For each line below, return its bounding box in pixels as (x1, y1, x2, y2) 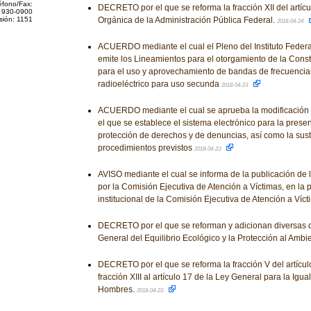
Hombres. (97, 285, 137, 294)
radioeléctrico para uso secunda (97, 79, 221, 89)
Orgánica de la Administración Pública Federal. (97, 15, 277, 25)
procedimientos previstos (97, 143, 194, 153)
